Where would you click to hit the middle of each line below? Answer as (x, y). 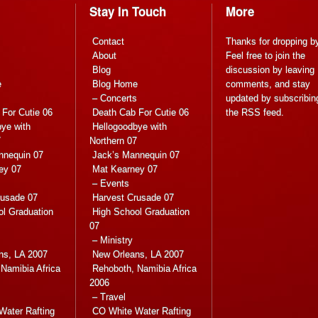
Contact (108, 42)
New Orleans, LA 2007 (138, 255)
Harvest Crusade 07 (133, 198)
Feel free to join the (265, 56)
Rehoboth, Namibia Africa (144, 269)
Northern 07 (113, 141)
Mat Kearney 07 (125, 170)
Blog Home (115, 84)
